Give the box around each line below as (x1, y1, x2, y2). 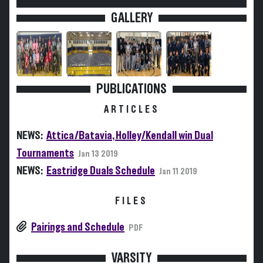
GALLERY (110, 11, 153, 25)
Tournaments (16, 147, 74, 159)
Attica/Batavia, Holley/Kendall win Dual (46, 130, 213, 141)
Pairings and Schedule (31, 221, 124, 233)
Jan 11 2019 (159, 167, 197, 176)
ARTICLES (103, 104, 160, 115)
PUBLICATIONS (96, 82, 167, 96)
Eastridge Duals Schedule (46, 165, 155, 177)
